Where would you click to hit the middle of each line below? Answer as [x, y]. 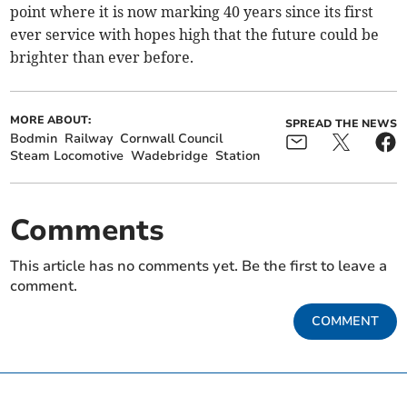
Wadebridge [170, 155]
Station [238, 155]
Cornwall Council [172, 138]
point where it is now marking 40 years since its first [192, 11]
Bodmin [34, 138]
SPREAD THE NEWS [341, 123]
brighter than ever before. [102, 57]
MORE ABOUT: [51, 119]
